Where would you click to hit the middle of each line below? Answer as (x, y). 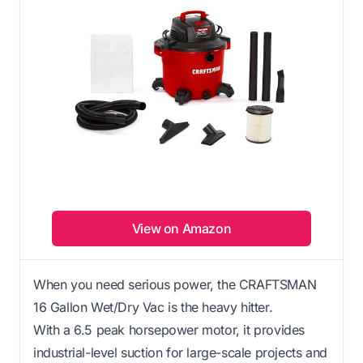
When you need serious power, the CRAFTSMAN (175, 284)
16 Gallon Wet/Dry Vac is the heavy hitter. (153, 307)
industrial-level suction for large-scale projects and (180, 352)
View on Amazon (181, 228)
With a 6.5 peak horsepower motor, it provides (169, 329)
